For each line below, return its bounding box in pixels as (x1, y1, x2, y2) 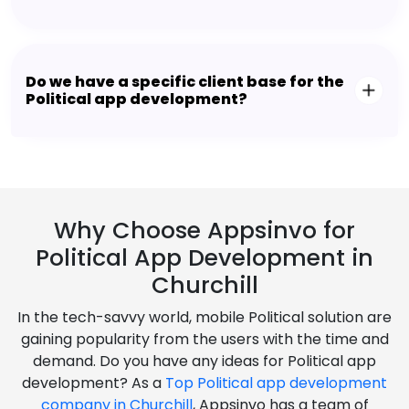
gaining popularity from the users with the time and (20, 329, 389, 351)
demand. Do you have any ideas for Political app (33, 351, 376, 372)
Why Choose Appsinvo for (54, 215, 355, 247)
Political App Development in (36, 242, 373, 275)
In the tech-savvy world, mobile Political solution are (17, 307, 392, 329)
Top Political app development (165, 372, 387, 394)
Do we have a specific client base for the (26, 71, 344, 93)
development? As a (22, 372, 165, 394)
